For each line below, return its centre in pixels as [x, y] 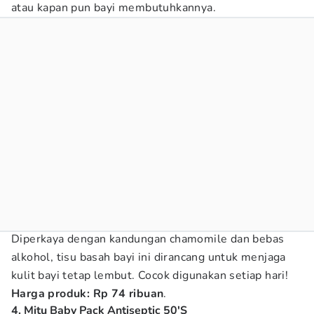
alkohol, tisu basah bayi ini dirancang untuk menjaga [149, 257]
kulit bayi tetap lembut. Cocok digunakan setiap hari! [150, 275]
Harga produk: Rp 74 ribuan [88, 294]
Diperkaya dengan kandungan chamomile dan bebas [148, 239]
